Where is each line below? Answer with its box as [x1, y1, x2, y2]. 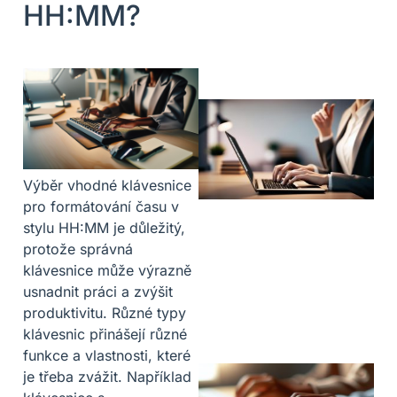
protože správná [23, 239, 133, 258]
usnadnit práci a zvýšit [23, 282, 173, 300]
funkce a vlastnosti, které [23, 346, 191, 364]
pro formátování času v [23, 197, 179, 215]
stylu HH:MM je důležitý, [23, 218, 185, 237]
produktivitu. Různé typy [23, 303, 186, 322]
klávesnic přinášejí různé [23, 324, 187, 343]
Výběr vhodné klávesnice [23, 175, 191, 194]
